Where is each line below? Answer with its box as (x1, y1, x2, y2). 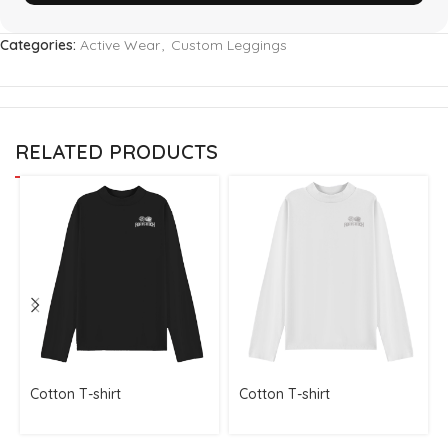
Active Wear (80, 36, 160, 54)
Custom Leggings (171, 36, 287, 54)
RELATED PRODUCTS (15, 139, 218, 164)
